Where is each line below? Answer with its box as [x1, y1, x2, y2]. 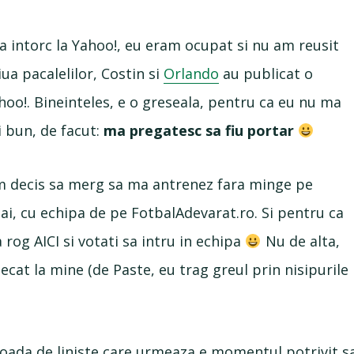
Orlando [164, 64, 220, 83]
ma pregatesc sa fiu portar [104, 121, 295, 140]
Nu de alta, [261, 232, 340, 250]
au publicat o [219, 64, 314, 83]
